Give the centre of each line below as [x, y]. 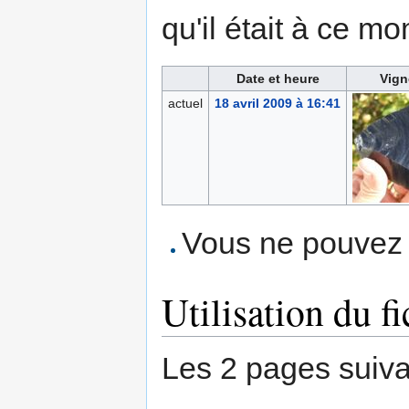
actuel [185, 104]
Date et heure [278, 79]
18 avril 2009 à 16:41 [277, 104]
